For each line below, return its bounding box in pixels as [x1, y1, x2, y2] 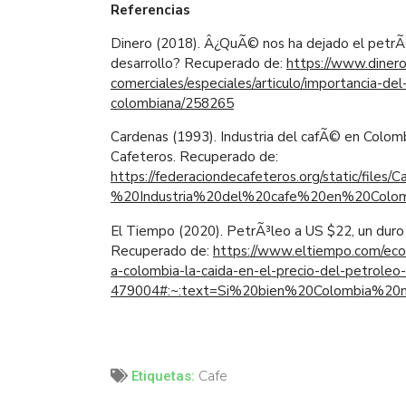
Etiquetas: [131, 368, 198, 385]
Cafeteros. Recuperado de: [111, 148, 278, 167]
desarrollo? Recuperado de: [111, 53, 286, 72]
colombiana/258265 [111, 93, 234, 112]
